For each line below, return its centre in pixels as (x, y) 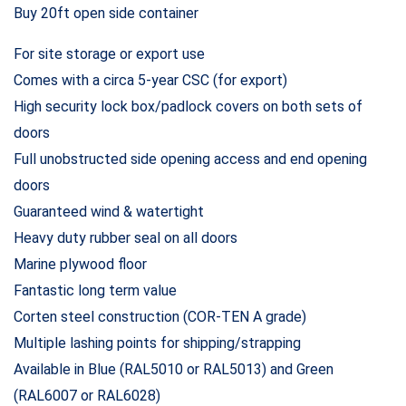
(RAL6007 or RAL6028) (87, 395)
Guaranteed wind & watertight (109, 211)
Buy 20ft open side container (106, 13)
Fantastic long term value (95, 290)
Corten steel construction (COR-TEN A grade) (160, 316)
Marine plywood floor (80, 264)
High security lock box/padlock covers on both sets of (188, 106)
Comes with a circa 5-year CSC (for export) (150, 80)
